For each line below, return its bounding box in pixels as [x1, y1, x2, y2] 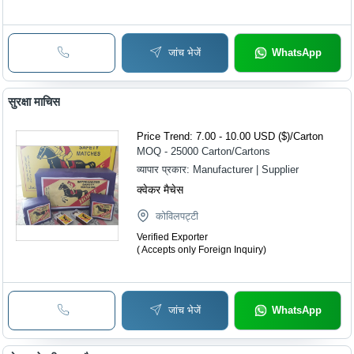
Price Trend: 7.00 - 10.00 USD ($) [137, 130, 291, 142]
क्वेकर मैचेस [137, 183, 184, 196]
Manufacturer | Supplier [193, 163, 299, 175]
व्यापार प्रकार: [137, 163, 194, 175]
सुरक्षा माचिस [8, 94, 61, 108]
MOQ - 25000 [137, 145, 199, 157]
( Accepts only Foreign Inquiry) [137, 243, 267, 255]
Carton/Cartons [201, 145, 271, 157]
